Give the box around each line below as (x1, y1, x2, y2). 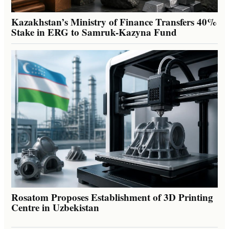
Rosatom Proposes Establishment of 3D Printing (11, 190, 213, 204)
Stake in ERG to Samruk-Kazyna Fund (11, 25, 177, 39)
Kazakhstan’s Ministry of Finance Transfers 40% (11, 14, 217, 29)
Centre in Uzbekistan (11, 200, 99, 214)
